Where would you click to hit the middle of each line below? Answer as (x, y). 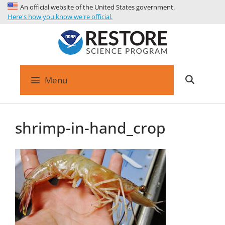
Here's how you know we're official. (60, 17)
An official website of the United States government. (97, 7)
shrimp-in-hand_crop (90, 128)
